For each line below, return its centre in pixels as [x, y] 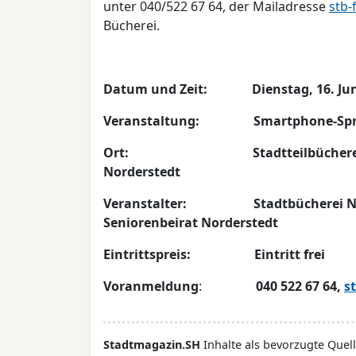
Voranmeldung [151, 286]
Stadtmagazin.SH [152, 344]
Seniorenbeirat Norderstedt [191, 222]
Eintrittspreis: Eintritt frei [214, 254]
